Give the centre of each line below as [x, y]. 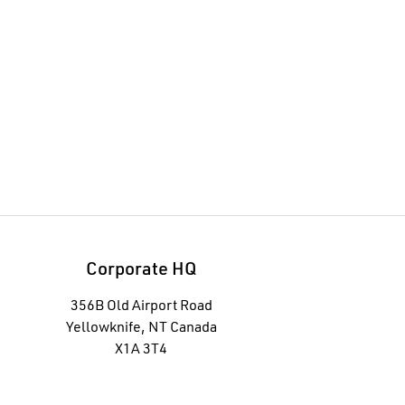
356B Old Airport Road [141, 307]
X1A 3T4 [141, 350]
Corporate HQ [141, 271]
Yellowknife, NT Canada [141, 329]
